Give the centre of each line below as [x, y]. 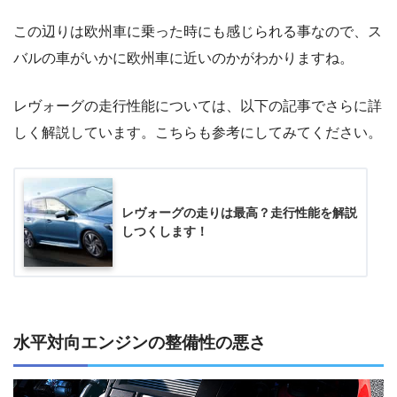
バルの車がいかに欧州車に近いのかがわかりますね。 [183, 58]
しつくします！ [165, 232]
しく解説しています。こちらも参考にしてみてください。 [198, 133]
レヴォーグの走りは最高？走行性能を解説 [239, 213]
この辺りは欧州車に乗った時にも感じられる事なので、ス [198, 32]
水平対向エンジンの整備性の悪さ [140, 343]
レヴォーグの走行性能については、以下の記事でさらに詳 [198, 106]
